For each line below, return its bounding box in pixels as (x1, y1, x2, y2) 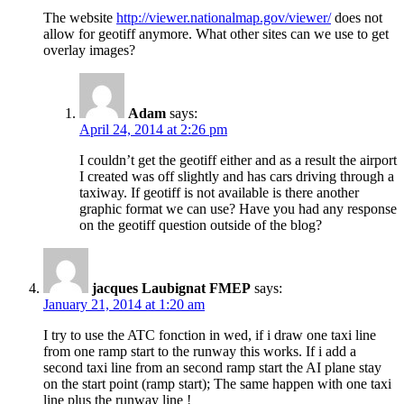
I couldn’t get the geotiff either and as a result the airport (79, 151, 397, 168)
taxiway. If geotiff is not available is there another (79, 184, 359, 200)
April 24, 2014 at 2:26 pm (79, 121, 227, 137)
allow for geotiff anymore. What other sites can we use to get (43, 25, 389, 41)
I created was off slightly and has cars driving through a (79, 168, 394, 184)
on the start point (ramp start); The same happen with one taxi (43, 375, 391, 391)
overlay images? (43, 41, 135, 58)
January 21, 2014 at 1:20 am (43, 296, 205, 312)
